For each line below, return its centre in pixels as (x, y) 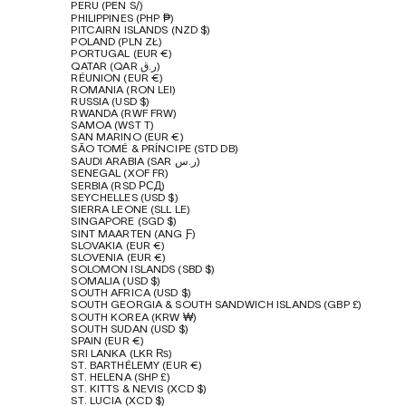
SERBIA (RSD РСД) (118, 187)
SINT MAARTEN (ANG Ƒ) (133, 235)
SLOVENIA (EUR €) (119, 258)
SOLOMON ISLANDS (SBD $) (143, 270)
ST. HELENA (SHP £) (121, 378)
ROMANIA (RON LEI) (124, 91)
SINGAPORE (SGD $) (124, 222)
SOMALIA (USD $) (116, 282)
